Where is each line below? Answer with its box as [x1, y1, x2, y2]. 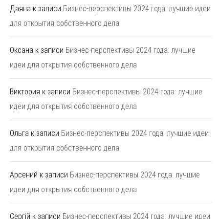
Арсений [10, 170, 38, 179]
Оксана [10, 45, 33, 55]
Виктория [10, 87, 40, 96]
